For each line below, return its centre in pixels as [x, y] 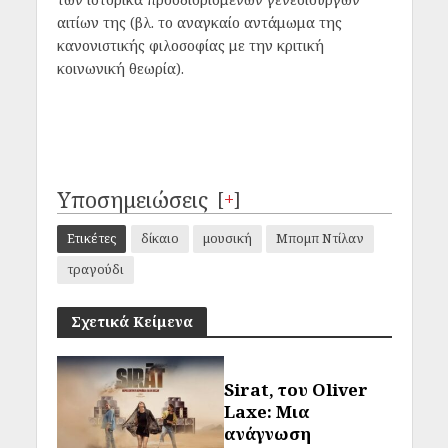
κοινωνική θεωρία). [120, 69]
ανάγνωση [267, 434]
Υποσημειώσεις [132, 199]
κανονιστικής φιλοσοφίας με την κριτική [190, 46]
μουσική [227, 239]
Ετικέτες [91, 239]
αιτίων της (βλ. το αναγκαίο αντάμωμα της [199, 23]
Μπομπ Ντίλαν [319, 239]
